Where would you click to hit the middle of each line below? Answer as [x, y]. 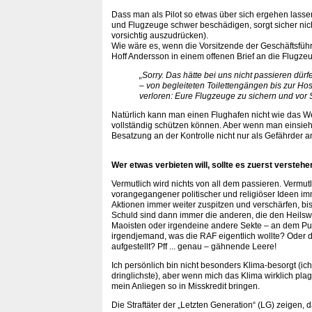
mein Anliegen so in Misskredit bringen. [186, 286]
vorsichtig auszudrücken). [160, 36]
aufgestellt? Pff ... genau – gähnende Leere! [194, 247]
